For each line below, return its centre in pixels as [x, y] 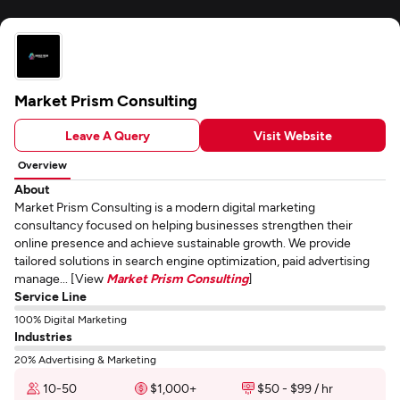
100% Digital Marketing [71, 319]
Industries [43, 336]
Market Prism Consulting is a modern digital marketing [165, 207]
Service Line [50, 296]
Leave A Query [107, 135]
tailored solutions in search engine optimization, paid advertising [192, 260]
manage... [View [60, 278]
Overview [42, 164]
